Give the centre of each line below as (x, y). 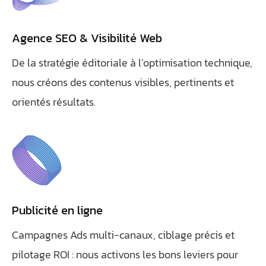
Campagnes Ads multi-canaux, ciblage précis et (123, 235)
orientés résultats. (54, 102)
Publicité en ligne (57, 210)
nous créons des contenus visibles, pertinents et (123, 82)
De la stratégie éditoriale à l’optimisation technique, (132, 63)
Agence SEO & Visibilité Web (87, 38)
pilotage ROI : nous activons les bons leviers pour (125, 254)
